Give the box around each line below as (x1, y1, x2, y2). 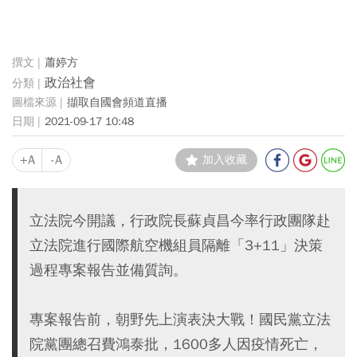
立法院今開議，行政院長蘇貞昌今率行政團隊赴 (29, 211, 331, 229)
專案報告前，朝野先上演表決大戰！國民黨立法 (29, 310, 331, 328)
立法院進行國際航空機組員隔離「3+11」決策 (29, 236, 323, 254)
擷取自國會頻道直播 (67, 95, 167, 109)
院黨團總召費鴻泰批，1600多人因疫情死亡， (29, 335, 323, 353)
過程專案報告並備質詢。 (29, 261, 187, 279)
